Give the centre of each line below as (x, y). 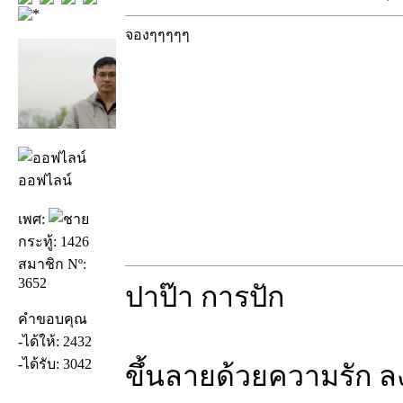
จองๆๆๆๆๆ (157, 34)
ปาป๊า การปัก (205, 296)
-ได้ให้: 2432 (55, 342)
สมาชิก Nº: (52, 264)
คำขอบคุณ (53, 319)
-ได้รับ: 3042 (55, 364)
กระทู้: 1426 (54, 242)
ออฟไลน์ (45, 181)
